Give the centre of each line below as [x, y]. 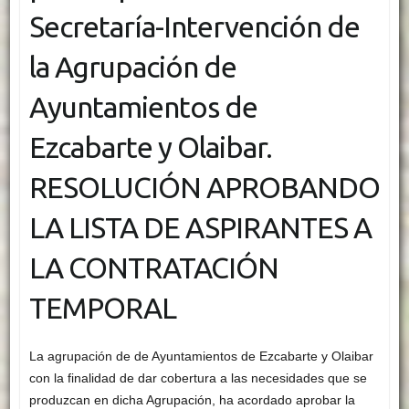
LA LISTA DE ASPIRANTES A [200, 228]
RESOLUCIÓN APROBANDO [204, 188]
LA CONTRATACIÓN [153, 268]
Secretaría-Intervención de [194, 27]
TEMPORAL [102, 308]
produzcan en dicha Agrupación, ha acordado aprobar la [192, 399]
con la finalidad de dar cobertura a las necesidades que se [198, 378]
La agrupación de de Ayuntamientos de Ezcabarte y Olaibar [201, 356]
